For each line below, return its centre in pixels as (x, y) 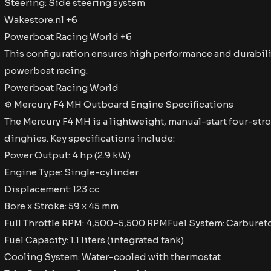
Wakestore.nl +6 (41, 20)
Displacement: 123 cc (52, 189)
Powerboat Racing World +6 (68, 37)
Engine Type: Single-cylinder (71, 172)
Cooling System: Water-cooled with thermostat (113, 257)
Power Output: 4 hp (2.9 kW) (67, 155)
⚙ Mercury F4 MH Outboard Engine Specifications (119, 104)
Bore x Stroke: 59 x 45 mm (61, 206)
